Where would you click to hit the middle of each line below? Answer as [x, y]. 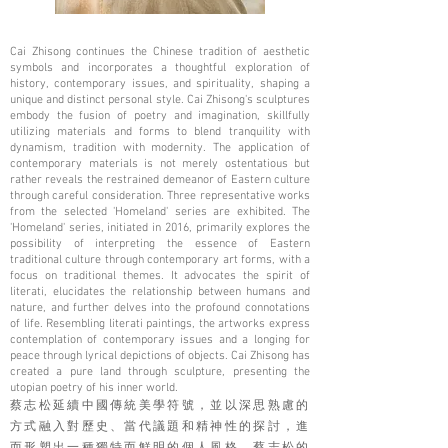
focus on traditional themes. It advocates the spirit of [160, 276]
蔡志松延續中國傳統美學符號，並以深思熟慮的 [160, 406]
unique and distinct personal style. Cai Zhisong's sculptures [160, 100]
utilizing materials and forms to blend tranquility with [160, 132]
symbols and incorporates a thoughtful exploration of [160, 68]
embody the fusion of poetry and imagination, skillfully [160, 116]
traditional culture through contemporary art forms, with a [160, 260]
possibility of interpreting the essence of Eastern [160, 244]
